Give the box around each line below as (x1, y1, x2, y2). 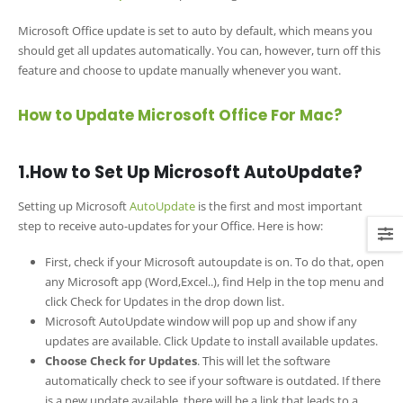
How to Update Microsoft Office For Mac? (18, 103, 342, 126)
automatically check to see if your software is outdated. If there (44, 372, 381, 390)
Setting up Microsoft (18, 197, 130, 214)
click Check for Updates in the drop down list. (44, 293, 284, 310)
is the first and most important (195, 197, 363, 214)
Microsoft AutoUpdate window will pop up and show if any (44, 313, 357, 330)
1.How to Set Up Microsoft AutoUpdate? (18, 160, 363, 184)
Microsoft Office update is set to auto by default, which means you (18, 22, 372, 39)
